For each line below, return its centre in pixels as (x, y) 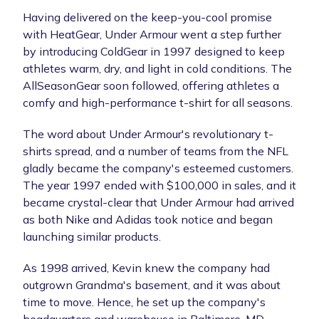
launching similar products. (92, 236)
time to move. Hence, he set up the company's (144, 302)
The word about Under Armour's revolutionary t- (148, 134)
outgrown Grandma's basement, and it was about (152, 284)
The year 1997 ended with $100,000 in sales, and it (159, 185)
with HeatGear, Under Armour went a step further (152, 34)
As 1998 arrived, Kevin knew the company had (146, 267)
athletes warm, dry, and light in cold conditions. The (157, 68)
